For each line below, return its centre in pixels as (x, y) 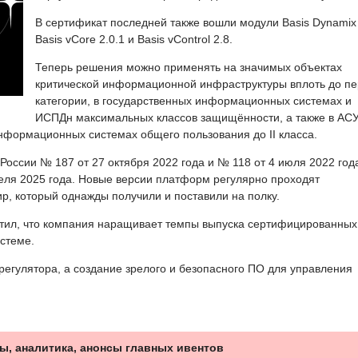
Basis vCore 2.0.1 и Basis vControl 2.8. (134, 39)
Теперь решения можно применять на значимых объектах (189, 67)
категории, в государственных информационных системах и (193, 100)
